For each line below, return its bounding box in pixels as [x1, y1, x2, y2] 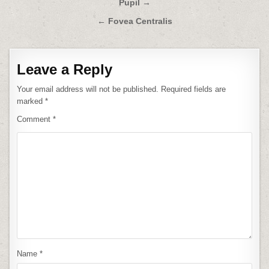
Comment [17, 115, 53, 124]
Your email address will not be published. [17, 85, 159, 94]
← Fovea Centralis [97, 17, 172, 26]
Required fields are [161, 85, 226, 94]
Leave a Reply [17, 61, 113, 77]
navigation [6, 11, 91, 30]
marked [17, 97, 46, 106]
